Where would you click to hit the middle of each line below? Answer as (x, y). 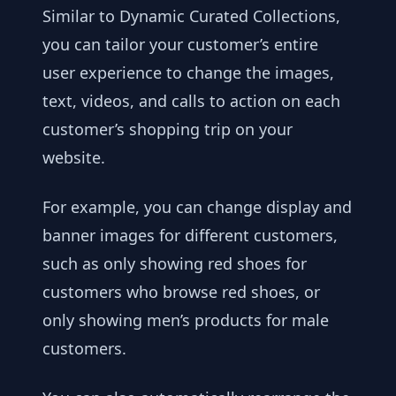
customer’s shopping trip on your (168, 129)
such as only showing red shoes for (175, 263)
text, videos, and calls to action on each (191, 100)
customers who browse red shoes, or (181, 291)
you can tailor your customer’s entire (180, 44)
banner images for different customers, (190, 235)
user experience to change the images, (188, 72)
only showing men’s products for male (186, 320)
